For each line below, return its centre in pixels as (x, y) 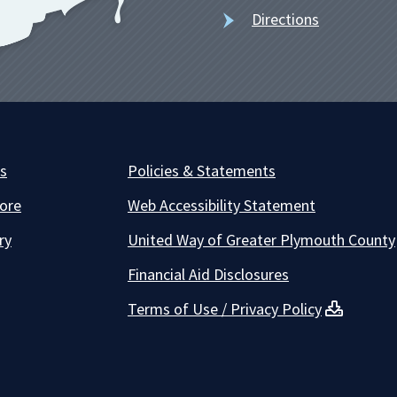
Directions (285, 19)
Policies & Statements (201, 171)
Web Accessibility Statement (221, 206)
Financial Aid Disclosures (208, 275)
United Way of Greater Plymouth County (261, 240)
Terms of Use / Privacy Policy (224, 309)
